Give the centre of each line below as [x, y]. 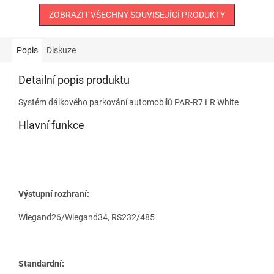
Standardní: [41, 263]
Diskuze [61, 50]
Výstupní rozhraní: [54, 194]
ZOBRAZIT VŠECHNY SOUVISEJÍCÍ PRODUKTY [137, 14]
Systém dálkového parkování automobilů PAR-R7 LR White [128, 102]
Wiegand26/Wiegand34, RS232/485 [87, 217]
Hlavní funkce [51, 125]
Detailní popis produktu [74, 80]
